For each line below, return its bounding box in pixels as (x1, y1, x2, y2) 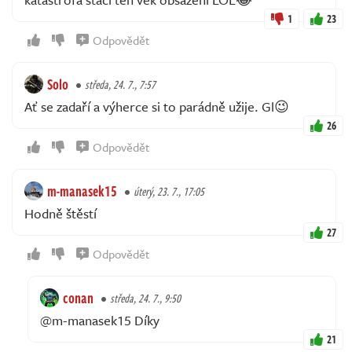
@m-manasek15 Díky (40, 310, 159, 331)
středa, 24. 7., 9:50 (110, 290, 181, 307)
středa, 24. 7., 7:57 (85, 76, 156, 93)
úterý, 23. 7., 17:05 (134, 183, 204, 200)
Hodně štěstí (24, 203, 97, 224)
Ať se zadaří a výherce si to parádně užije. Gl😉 (24, 97, 289, 117)
